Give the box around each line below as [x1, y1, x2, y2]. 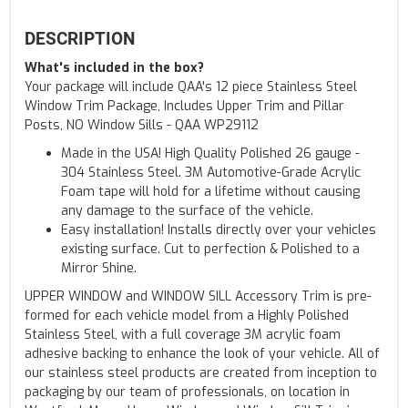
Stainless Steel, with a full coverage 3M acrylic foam [25, 325, 341, 343]
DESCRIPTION [25, 27, 135, 49]
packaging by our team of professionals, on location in [25, 382, 350, 401]
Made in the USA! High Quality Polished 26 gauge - [61, 144, 360, 162]
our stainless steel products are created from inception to [25, 363, 377, 382]
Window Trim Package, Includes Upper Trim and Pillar [25, 97, 344, 115]
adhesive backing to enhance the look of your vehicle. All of [25, 344, 380, 362]
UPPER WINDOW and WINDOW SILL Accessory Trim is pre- [25, 287, 372, 305]
